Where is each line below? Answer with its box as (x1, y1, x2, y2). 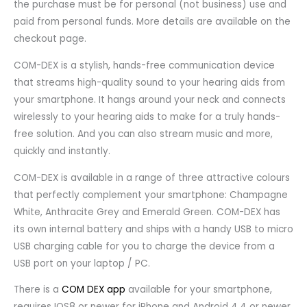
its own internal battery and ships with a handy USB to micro (14, 222, 293, 236)
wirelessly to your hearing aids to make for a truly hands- (14, 110, 280, 123)
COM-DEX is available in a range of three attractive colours (14, 171, 290, 184)
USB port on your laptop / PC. (14, 256, 150, 270)
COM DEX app (62, 283, 125, 297)
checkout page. (14, 32, 86, 46)
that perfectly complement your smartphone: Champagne (14, 188, 288, 201)
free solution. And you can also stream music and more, (14, 127, 273, 140)
